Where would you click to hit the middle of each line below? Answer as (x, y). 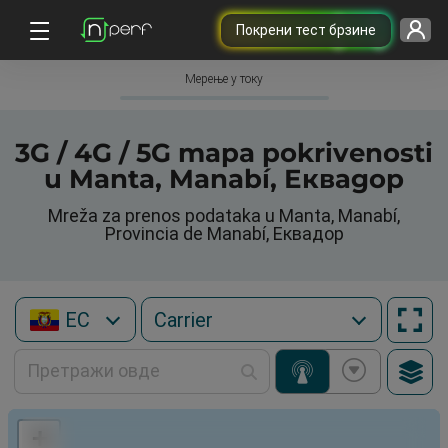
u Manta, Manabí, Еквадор (224, 179)
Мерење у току (224, 79)
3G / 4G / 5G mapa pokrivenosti (224, 153)
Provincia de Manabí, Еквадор (224, 233)
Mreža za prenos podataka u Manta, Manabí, (224, 215)
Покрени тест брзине (305, 29)
